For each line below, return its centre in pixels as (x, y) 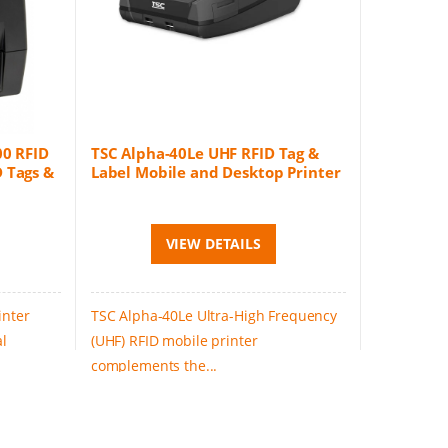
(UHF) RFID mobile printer (174, 341)
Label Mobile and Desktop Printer (215, 172)
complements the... (154, 366)
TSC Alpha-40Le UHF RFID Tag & (204, 153)
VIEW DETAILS (213, 244)
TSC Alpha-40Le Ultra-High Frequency (213, 316)
